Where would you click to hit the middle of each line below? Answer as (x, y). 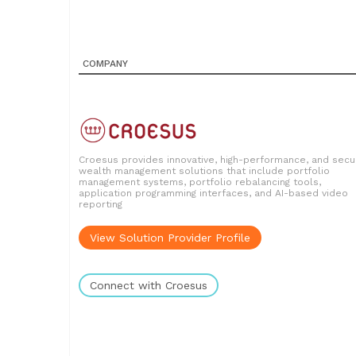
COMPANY (105, 64)
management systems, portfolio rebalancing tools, (200, 182)
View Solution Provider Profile (170, 238)
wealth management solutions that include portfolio (204, 171)
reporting (101, 204)
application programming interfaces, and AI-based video (213, 193)
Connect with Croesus (149, 285)
